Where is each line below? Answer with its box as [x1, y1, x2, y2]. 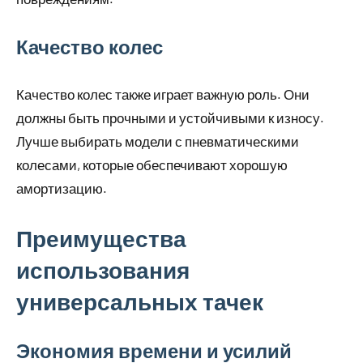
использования [16, 256, 190, 284]
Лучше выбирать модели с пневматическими [16, 133, 299, 150]
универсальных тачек [16, 288, 263, 316]
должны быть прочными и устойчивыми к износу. [16, 109, 324, 126]
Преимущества [16, 224, 186, 253]
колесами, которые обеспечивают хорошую [16, 156, 288, 173]
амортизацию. [16, 180, 107, 197]
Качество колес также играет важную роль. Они [16, 86, 310, 103]
